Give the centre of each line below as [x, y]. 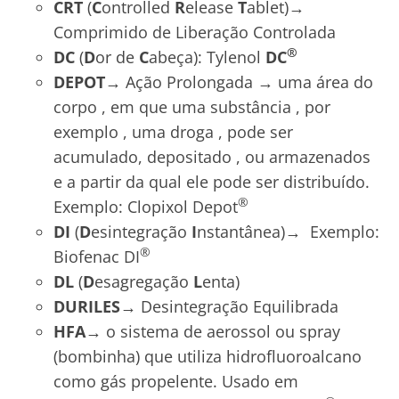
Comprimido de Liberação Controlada [195, 33]
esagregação [144, 282]
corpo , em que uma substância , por [192, 107]
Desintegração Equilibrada [240, 307]
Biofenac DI [97, 257]
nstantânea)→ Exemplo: [288, 232]
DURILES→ [97, 307]
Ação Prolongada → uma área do [247, 82]
